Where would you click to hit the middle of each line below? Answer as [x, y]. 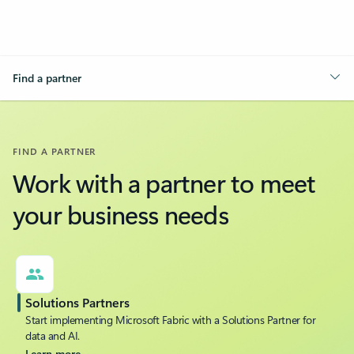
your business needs [121, 213]
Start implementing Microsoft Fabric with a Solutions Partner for [171, 319]
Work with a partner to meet [164, 182]
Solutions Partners [77, 302]
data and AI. [53, 335]
